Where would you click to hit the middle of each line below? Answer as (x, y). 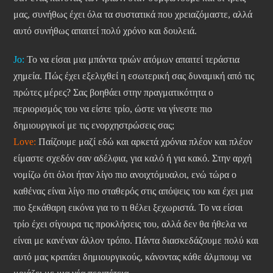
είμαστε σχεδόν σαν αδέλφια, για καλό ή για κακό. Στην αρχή (133, 158)
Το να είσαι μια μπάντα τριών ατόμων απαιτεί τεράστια (132, 60)
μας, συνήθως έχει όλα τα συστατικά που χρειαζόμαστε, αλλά (133, 15)
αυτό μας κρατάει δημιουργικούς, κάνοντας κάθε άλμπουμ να (132, 257)
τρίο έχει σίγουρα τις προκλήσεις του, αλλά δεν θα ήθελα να (130, 224)
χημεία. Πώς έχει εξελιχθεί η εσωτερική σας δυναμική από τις (134, 76)
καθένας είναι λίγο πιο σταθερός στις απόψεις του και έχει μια (133, 191)
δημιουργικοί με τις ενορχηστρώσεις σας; (94, 126)
